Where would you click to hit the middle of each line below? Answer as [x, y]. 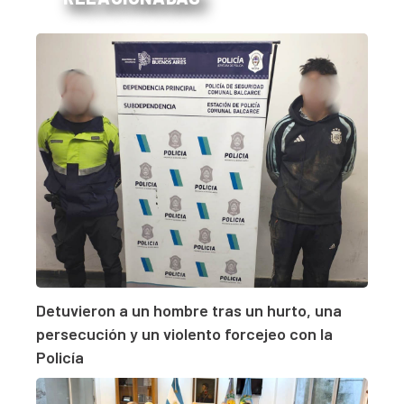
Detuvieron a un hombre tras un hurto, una [189, 311]
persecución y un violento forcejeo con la [184, 334]
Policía [60, 358]
